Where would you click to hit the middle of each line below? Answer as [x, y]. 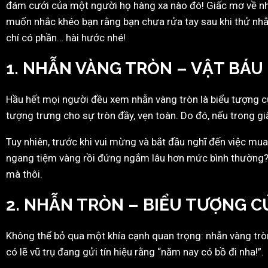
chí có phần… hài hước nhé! [66, 37]
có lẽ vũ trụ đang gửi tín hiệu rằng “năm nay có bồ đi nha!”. [135, 252]
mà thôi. [24, 174]
